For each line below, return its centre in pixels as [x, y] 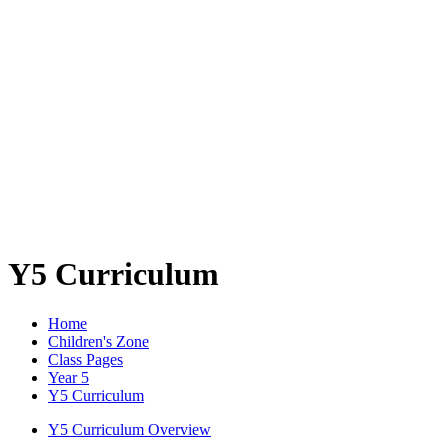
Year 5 [68, 377]
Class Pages [85, 359]
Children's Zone [98, 341]
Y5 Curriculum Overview [129, 429]
